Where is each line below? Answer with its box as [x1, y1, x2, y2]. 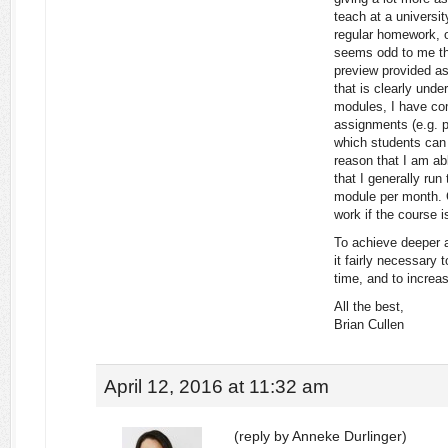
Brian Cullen [334, 317, 404, 332]
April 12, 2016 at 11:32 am [104, 375, 329, 397]
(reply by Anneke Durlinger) [234, 428, 407, 444]
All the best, [334, 299, 404, 314]
